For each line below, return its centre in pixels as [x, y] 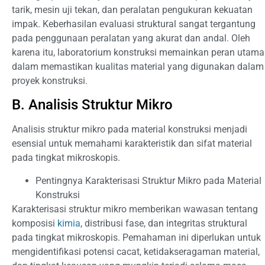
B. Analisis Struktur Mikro [92, 105]
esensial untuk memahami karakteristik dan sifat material [132, 144]
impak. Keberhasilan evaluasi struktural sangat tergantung [134, 24]
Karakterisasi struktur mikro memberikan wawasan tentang [135, 209]
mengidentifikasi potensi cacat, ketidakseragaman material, [136, 251]
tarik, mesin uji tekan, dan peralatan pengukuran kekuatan [132, 9]
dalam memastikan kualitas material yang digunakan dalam [138, 66]
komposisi [35, 223]
